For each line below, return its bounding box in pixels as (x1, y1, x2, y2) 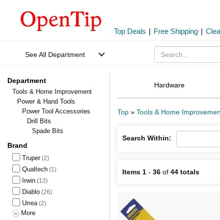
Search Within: (122, 134, 171, 142)
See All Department (25, 51, 85, 58)
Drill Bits (27, 117, 51, 125)
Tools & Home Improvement (12, 88, 92, 95)
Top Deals (114, 27, 146, 35)
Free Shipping (154, 27, 198, 35)
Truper (22, 154, 40, 162)
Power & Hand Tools (17, 98, 75, 105)
